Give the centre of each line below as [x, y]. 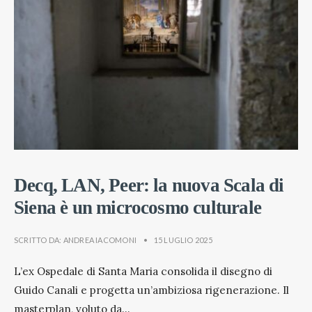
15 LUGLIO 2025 [183, 240]
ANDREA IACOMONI [100, 240]
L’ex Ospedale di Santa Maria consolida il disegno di [143, 272]
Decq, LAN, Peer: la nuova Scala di [149, 186]
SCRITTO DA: [39, 240]
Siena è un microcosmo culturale [138, 208]
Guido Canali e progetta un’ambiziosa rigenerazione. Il [151, 290]
